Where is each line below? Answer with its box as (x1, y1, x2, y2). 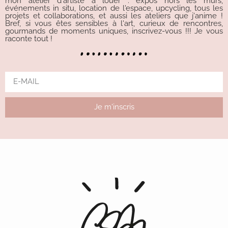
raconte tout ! (5, 34, 52, 43)
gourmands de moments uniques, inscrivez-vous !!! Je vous (5, 26, 223, 36)
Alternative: (5, 119, 47, 129)
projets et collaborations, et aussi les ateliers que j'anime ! (5, 11, 223, 20)
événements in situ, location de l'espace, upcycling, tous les (5, 3, 223, 13)
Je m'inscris (94, 102, 134, 112)
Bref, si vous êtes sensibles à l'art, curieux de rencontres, (5, 18, 223, 28)
